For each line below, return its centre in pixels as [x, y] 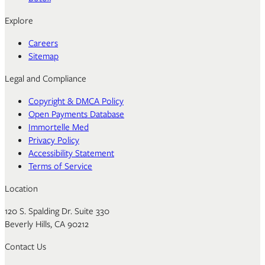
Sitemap [43, 56]
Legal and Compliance [46, 78]
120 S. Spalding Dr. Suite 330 [57, 211]
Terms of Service [60, 166]
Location [21, 188]
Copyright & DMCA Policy [76, 101]
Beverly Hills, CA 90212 [47, 224]
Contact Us [25, 246]
